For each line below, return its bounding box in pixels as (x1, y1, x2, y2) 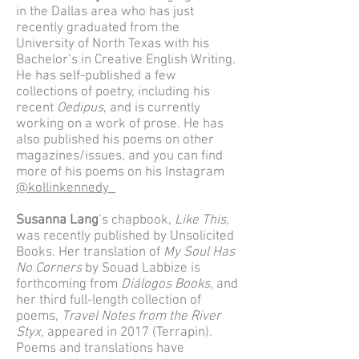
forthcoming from (16, 276, 121, 292)
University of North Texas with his (16, 36, 209, 52)
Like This (175, 212, 226, 228)
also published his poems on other (16, 132, 214, 148)
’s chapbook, (99, 212, 175, 228)
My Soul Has (163, 244, 235, 260)
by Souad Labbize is (85, 260, 200, 276)
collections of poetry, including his (16, 84, 210, 100)
